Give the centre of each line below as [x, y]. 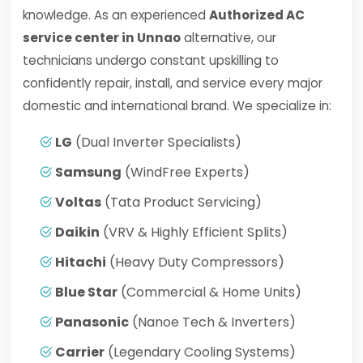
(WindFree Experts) [186, 172]
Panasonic [92, 322]
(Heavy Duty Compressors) [195, 262]
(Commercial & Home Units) [209, 292]
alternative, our [228, 38]
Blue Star [86, 292]
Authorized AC [257, 15]
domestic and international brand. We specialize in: [177, 106]
